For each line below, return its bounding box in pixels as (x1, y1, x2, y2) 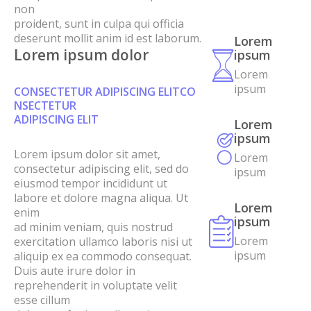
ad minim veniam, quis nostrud (14, 219, 173, 235)
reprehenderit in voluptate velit (14, 278, 177, 294)
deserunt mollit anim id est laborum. (14, 31, 201, 47)
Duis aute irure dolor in (14, 263, 135, 279)
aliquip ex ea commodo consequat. (14, 249, 197, 264)
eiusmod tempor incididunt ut (14, 176, 167, 192)
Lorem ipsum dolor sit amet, (14, 146, 160, 162)
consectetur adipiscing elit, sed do (14, 161, 194, 177)
